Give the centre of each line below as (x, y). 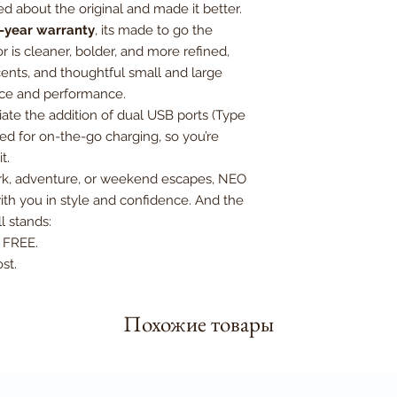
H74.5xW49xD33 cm (334, 31)
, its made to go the (154, 30)
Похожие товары (198, 323)
